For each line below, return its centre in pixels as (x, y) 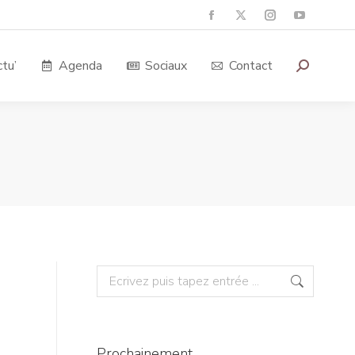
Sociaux (166, 66)
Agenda (80, 66)
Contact (251, 66)
